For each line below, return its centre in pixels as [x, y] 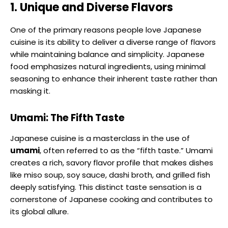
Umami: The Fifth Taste [67, 118]
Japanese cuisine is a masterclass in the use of [100, 138]
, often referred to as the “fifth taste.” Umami [126, 151]
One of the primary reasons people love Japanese [106, 30]
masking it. [30, 91]
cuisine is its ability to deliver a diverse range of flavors [113, 42]
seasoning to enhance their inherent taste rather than [114, 79]
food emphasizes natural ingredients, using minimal [108, 67]
